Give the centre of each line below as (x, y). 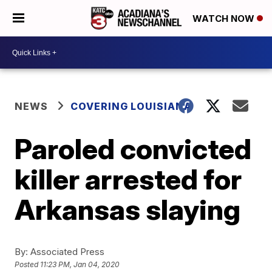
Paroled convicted (133, 149)
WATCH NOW (225, 19)
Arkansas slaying (128, 209)
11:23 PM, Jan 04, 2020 (80, 265)
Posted (28, 265)
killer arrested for (128, 179)
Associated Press (66, 252)
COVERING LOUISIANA (131, 106)
